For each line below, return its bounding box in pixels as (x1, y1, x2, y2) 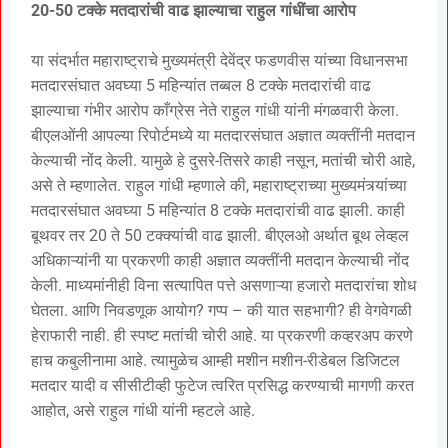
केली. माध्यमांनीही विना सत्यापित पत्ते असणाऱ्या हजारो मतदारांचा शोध (31, 275, 416, 295)
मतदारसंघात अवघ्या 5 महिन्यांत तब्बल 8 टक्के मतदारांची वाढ (31, 75, 371, 95)
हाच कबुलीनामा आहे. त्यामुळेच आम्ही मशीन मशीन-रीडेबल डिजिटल (31, 350, 400, 370)
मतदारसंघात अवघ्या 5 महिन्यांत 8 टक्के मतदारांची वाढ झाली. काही (31, 200, 405, 220)
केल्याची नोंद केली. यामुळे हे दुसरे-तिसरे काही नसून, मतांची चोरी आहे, (31, 150, 415, 170)
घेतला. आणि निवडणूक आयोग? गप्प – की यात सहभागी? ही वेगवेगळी (31, 300, 412, 320)
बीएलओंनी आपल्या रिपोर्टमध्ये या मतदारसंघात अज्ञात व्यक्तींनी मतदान (31, 125, 415, 145)
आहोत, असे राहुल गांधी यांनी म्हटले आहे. (31, 400, 255, 420)
